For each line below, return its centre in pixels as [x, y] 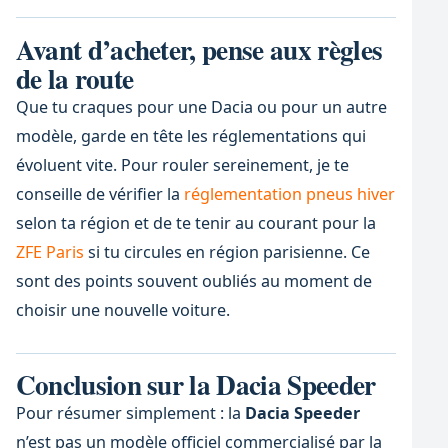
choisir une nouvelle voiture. [122, 309]
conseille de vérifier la [99, 193]
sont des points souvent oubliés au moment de [193, 280]
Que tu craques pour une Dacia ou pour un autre [201, 106]
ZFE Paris [49, 251]
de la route [74, 77]
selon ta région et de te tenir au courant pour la [195, 222]
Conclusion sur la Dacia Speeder [195, 384]
